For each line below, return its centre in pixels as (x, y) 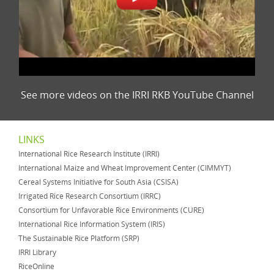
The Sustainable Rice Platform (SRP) (79, 239)
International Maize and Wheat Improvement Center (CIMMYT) (125, 168)
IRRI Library (37, 253)
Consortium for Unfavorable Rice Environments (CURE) (111, 210)
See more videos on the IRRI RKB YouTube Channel (137, 95)
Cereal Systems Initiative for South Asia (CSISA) (98, 182)
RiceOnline (36, 267)
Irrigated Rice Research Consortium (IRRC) (90, 196)
